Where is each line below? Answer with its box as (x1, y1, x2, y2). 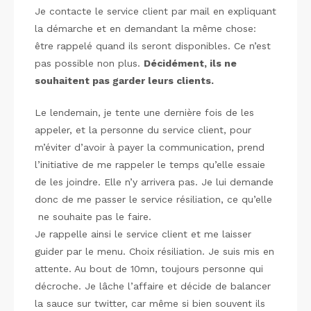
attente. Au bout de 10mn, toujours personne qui (35, 263, 263, 274)
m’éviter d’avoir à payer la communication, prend (35, 142, 264, 153)
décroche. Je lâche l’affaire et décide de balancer (35, 280, 271, 292)
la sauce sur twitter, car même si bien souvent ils (35, 298, 265, 309)
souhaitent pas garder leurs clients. (35, 75, 214, 86)
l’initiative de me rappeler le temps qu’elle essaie (35, 159, 265, 170)
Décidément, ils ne (144, 58, 237, 69)
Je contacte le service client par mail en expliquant (35, 6, 276, 17)
